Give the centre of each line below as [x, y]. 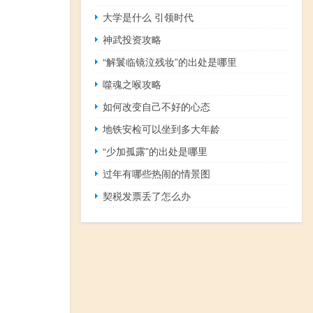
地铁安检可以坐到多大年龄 [162, 129]
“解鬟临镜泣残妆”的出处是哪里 [170, 62]
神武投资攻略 [132, 39]
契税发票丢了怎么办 [147, 196]
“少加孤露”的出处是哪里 [155, 151]
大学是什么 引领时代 [148, 17]
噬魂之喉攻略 [132, 84]
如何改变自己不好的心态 [157, 107]
